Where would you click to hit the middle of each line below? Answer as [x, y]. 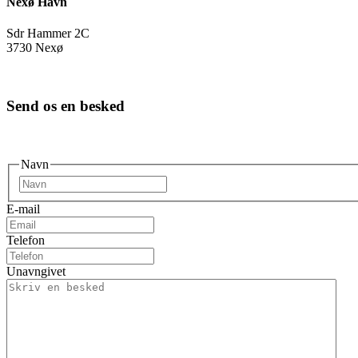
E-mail [23, 209]
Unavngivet [36, 272]
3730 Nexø [35, 48]
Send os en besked [66, 106]
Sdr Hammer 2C [48, 34]
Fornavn [187, 182]
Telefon [26, 241]
